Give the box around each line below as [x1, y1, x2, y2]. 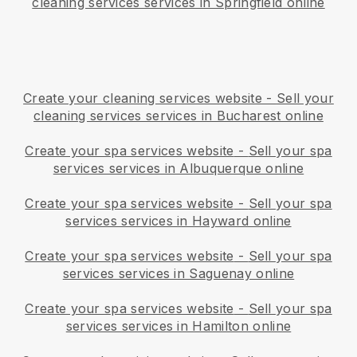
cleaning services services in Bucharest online [33, 107, 324, 124]
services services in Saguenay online [62, 265, 295, 281]
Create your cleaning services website [23, 89, 262, 106]
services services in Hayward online [65, 212, 292, 229]
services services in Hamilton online [65, 317, 292, 334]
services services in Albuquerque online [53, 159, 304, 176]
